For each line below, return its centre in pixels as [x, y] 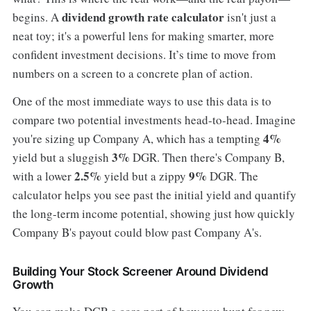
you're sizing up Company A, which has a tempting [137, 139]
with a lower [43, 176]
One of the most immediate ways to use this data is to [142, 101]
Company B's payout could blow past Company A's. [137, 233]
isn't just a [250, 17]
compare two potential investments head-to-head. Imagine [154, 120]
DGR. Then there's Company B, [207, 158]
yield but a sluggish [62, 158]
